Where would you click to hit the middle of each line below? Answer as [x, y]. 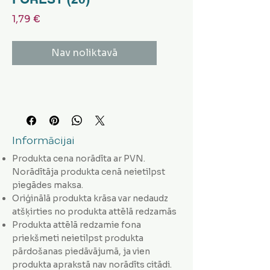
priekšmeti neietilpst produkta [78, 238]
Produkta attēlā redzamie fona [77, 224]
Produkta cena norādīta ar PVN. [79, 158]
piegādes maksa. [48, 185]
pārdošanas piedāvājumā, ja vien [81, 251]
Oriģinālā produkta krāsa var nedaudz [90, 198]
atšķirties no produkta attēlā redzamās [94, 211]
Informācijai [43, 140]
